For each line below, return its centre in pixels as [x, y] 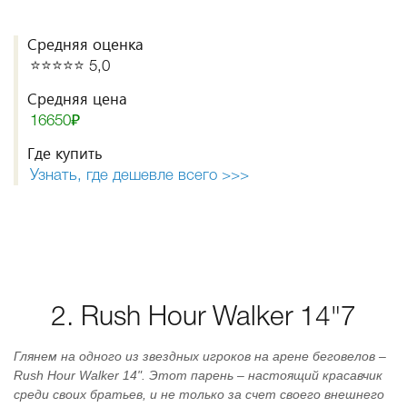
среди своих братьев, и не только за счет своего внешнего [199, 394]
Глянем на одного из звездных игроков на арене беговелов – [200, 356]
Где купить [65, 153]
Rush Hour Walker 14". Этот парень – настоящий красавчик [198, 375]
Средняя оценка [85, 44]
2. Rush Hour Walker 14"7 [203, 318]
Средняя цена [77, 99]
